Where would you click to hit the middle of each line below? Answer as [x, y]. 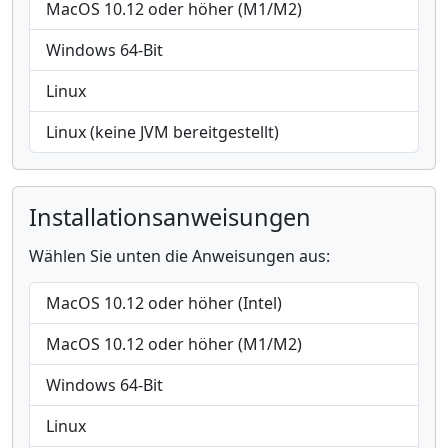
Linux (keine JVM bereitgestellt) [162, 132]
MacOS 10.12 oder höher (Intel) [164, 303]
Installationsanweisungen [170, 217]
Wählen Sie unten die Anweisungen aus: [179, 256]
